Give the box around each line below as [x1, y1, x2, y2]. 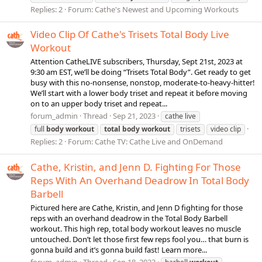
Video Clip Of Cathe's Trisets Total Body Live [30, 27, 229, 41]
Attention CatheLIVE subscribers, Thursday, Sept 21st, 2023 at [30, 56, 243, 67]
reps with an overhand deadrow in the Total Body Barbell [30, 212, 227, 223]
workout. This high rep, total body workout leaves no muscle [30, 223, 241, 234]
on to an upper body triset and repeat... [30, 98, 167, 109]
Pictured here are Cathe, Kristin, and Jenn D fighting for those [30, 202, 243, 213]
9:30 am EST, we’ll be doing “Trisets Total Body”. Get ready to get [30, 67, 251, 78]
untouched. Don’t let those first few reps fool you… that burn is [30, 233, 249, 244]
